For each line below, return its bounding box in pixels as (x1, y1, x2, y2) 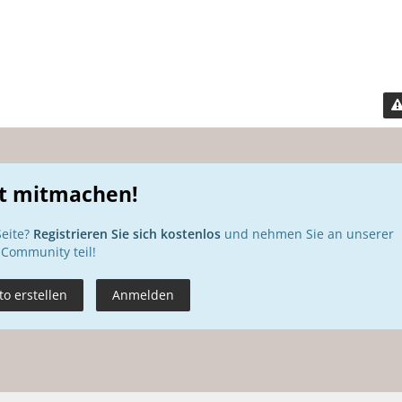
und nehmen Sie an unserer (221, 224, 394, 242)
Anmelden (112, 285, 174, 303)
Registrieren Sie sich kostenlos (33, 224, 221, 242)
